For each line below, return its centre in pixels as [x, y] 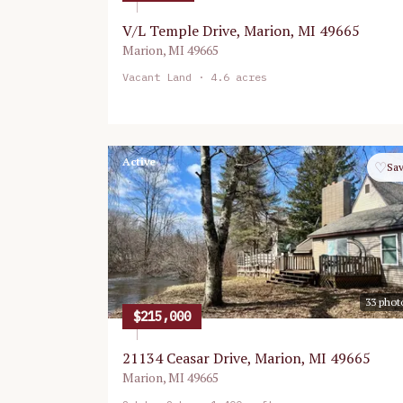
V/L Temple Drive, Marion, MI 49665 [241, 31]
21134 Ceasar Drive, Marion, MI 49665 [246, 358]
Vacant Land [157, 77]
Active [139, 161]
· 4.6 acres [229, 77]
